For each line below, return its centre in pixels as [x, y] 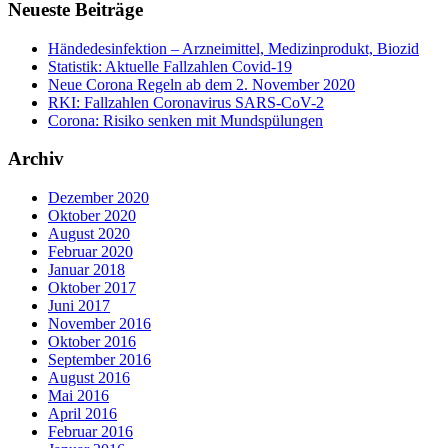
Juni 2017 [79, 305]
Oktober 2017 [92, 287]
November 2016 [99, 323]
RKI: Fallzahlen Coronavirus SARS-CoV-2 [186, 102]
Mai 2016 [78, 395]
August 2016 [89, 377]
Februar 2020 [90, 251]
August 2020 [89, 233]
